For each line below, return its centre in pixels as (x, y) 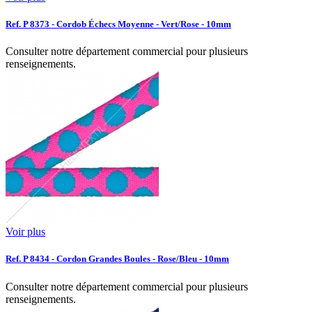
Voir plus (25, 232)
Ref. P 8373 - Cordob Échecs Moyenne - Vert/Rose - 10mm (118, 24)
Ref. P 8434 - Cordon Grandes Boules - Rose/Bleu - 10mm (117, 259)
